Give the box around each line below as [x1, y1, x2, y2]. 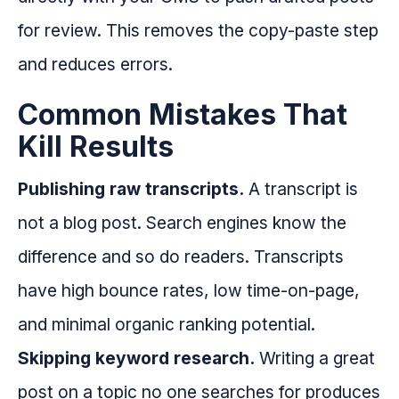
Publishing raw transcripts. [18, 178, 244, 200]
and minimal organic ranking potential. [18, 313, 315, 336]
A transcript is [244, 178, 358, 200]
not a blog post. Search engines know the [18, 212, 346, 234]
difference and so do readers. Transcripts [18, 246, 344, 268]
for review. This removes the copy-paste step [18, 20, 379, 42]
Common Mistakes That [18, 97, 347, 133]
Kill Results [18, 129, 174, 165]
